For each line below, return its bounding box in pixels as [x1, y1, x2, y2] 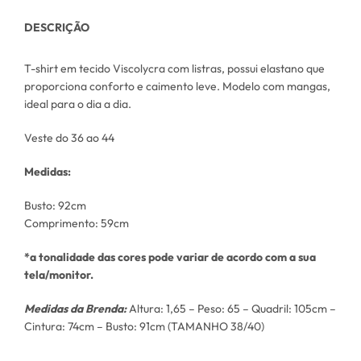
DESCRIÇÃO [24, 19, 89, 35]
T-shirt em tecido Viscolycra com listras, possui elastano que [24, 60, 325, 76]
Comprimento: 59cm [24, 215, 129, 230]
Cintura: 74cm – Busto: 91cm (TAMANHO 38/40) [24, 318, 264, 334]
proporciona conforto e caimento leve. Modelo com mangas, [24, 78, 330, 93]
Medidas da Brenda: [24, 301, 127, 316]
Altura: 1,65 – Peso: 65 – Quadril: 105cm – [129, 301, 336, 316]
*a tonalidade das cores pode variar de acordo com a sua [24, 249, 316, 264]
